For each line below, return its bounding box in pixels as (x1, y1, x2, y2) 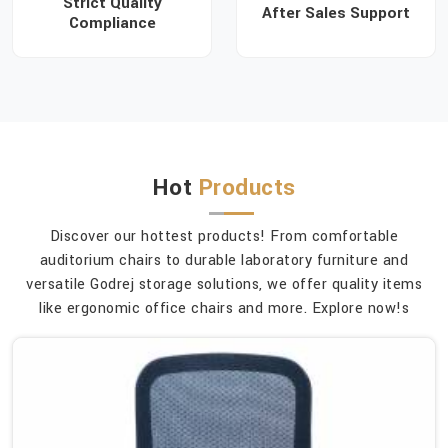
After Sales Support (262, 2, 410, 25)
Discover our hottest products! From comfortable (49, 226, 399, 248)
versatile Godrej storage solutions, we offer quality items (26, 274, 422, 296)
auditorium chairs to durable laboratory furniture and (39, 250, 409, 272)
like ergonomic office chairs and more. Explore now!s (39, 298, 409, 320)
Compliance (68, 12, 156, 35)
